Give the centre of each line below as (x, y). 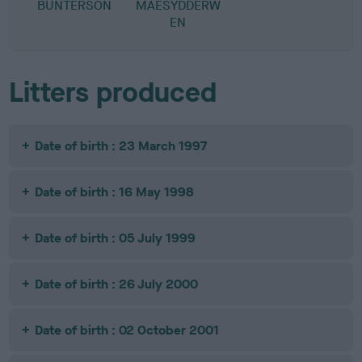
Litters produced (113, 92)
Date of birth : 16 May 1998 (115, 192)
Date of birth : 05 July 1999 (116, 238)
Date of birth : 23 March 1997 (121, 145)
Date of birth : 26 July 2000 (117, 284)
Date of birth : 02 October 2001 (127, 330)
